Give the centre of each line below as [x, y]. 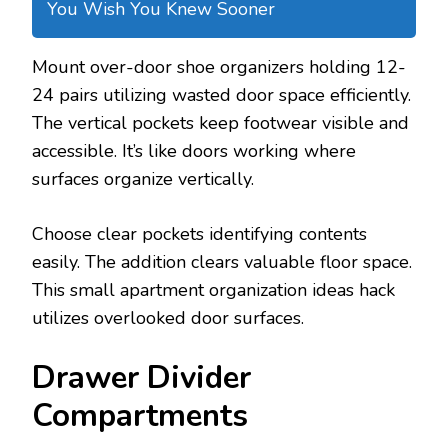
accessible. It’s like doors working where [194, 150]
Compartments [140, 415]
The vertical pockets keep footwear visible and [220, 122]
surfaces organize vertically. [143, 178]
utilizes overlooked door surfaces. [168, 317]
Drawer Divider [141, 377]
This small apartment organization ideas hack [213, 289]
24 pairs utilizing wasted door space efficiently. [221, 94]
